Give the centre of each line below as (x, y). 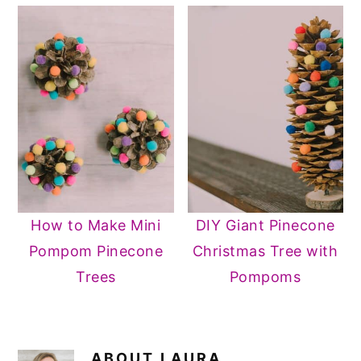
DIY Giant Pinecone (265, 226)
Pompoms (265, 277)
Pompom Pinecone (96, 251)
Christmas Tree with (265, 251)
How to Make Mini (96, 226)
